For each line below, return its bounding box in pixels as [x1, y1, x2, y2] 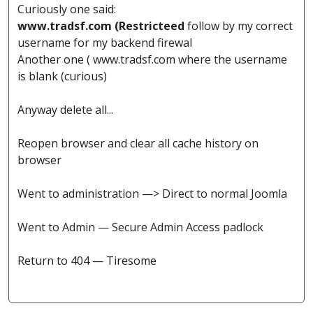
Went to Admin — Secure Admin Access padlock [17, 219, 263, 235]
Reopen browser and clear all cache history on [17, 136, 259, 152]
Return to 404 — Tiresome [17, 253, 156, 269]
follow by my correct [184, 18, 293, 34]
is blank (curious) [17, 68, 107, 85]
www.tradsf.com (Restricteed [17, 18, 184, 34]
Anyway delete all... [17, 102, 113, 118]
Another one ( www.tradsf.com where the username [17, 52, 287, 68]
